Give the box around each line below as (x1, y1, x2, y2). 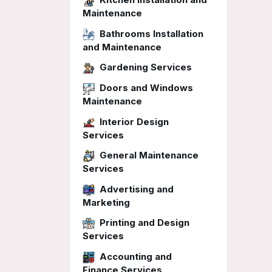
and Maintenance (83, 41, 161, 53)
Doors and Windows (100, 82, 193, 94)
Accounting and (100, 250, 172, 262)
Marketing (83, 196, 130, 208)
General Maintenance (100, 149, 199, 161)
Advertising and (100, 183, 174, 195)
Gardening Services (100, 61, 192, 73)
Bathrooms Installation (100, 27, 203, 39)
